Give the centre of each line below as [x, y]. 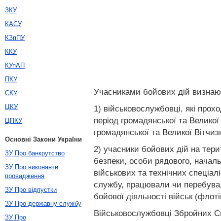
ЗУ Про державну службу [43, 203]
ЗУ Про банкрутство [35, 153]
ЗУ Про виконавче [32, 167]
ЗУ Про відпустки [31, 190]
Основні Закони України [43, 139]
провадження [25, 176]
